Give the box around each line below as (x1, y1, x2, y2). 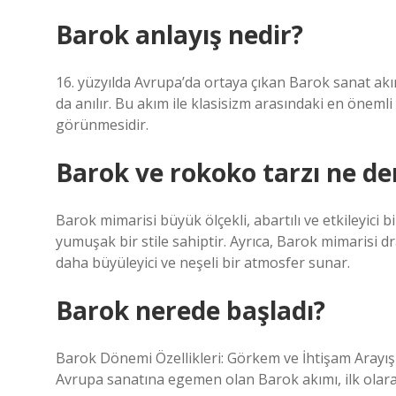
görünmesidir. (56, 115, 148, 134)
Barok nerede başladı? (56, 293, 325, 327)
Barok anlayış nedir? (56, 18, 303, 51)
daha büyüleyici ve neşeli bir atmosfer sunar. (56, 253, 350, 272)
